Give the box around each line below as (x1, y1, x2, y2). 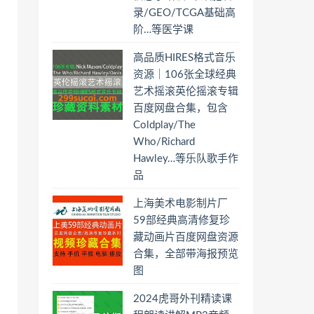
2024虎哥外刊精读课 (133, 294, 232, 304)
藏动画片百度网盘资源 (133, 232, 238, 243)
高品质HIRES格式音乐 (133, 53, 235, 63)
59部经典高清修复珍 (133, 215, 230, 226)
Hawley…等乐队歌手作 (133, 153, 238, 164)
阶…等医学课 (133, 25, 193, 35)
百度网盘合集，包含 (133, 103, 228, 114)
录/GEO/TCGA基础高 (133, 8, 235, 18)
